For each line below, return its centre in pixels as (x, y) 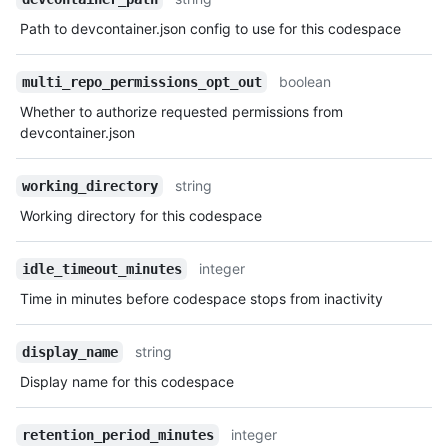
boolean (305, 82)
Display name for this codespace (127, 382)
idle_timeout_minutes (101, 269)
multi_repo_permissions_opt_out (141, 82)
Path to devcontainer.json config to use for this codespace (210, 29)
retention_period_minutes (117, 435)
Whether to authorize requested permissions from (181, 112)
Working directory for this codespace (141, 216)
